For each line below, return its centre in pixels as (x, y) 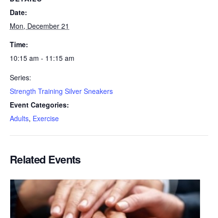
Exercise (46, 118)
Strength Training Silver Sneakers (61, 91)
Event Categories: (39, 104)
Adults (19, 118)
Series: (20, 77)
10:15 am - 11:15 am (42, 58)
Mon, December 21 (39, 26)
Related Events (45, 159)
